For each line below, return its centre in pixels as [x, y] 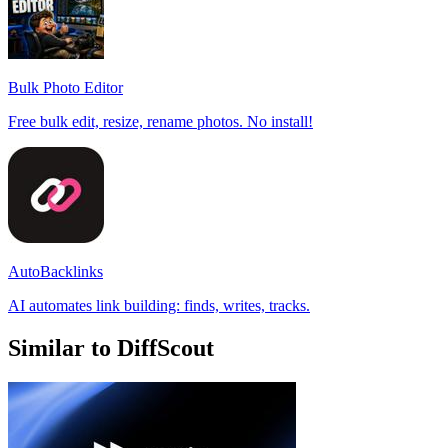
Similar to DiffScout [111, 347]
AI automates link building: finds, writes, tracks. [159, 305]
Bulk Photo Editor [65, 87]
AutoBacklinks [55, 271]
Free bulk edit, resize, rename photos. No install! [160, 121]
